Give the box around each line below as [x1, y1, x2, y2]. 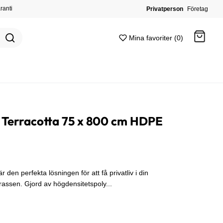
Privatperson [146, 5, 183, 12]
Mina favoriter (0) [128, 34, 183, 42]
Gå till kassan [94, 74, 143, 84]
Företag [187, 5, 208, 12]
